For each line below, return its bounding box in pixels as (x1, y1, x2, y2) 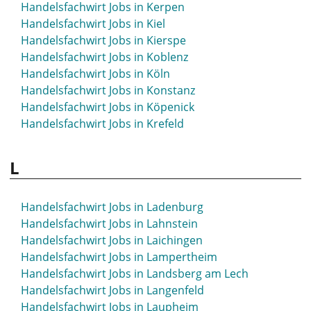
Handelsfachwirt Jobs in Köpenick (21, 99, 194, 115)
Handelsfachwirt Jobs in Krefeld (21, 116, 184, 131)
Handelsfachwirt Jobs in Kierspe (21, 33, 186, 48)
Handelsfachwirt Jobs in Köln (21, 66, 170, 81)
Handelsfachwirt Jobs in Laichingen (21, 233, 203, 248)
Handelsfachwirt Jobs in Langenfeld (21, 283, 204, 298)
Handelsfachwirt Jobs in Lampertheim (21, 249, 217, 264)
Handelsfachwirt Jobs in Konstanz (21, 83, 195, 98)
